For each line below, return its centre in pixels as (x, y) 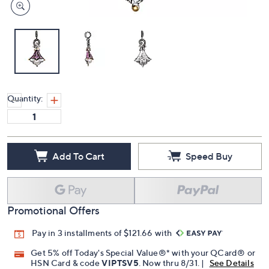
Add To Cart (78, 156)
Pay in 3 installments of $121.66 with (103, 233)
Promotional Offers (53, 210)
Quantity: (25, 98)
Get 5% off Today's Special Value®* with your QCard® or (143, 253)
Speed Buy (209, 156)
